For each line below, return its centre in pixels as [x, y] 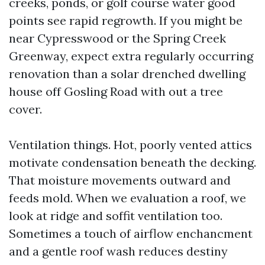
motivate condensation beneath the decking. [132, 162]
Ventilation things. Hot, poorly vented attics [130, 145]
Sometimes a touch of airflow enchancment [131, 233]
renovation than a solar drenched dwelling [127, 74]
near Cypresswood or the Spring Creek [117, 38]
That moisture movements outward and [120, 180]
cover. [25, 109]
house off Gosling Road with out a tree [116, 91]
